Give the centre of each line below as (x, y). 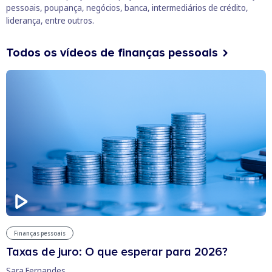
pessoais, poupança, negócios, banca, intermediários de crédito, (127, 8)
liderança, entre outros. (50, 21)
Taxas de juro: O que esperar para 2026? (117, 252)
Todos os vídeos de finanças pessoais (112, 53)
